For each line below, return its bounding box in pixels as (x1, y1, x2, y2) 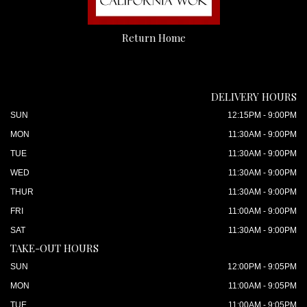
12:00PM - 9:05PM (228, 262, 297, 271)
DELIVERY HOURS (211, 90, 297, 103)
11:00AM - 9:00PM (228, 206, 297, 216)
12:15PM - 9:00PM (228, 110, 297, 120)
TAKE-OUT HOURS (10, 241, 99, 255)
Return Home (121, 31, 186, 45)
